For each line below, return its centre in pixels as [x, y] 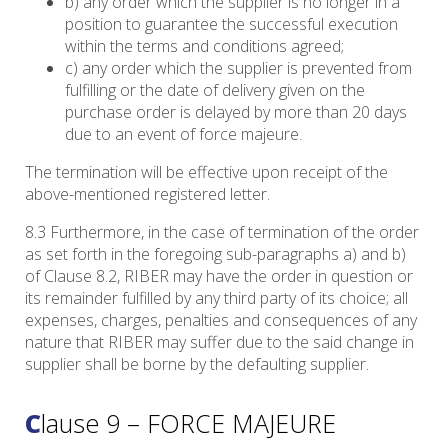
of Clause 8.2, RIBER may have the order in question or [219, 276]
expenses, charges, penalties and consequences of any [221, 320]
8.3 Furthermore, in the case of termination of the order [222, 232]
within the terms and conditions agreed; [204, 46]
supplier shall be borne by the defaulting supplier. [197, 364]
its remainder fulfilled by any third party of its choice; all [216, 298]
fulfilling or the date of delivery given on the [215, 90]
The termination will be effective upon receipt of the [206, 172]
